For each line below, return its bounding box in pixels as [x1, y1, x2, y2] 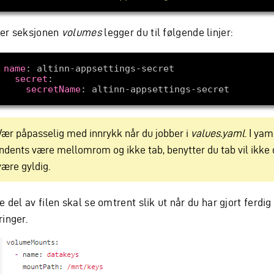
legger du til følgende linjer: [101, 26, 233, 38]
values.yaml [191, 127, 245, 139]
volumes [61, 26, 102, 38]
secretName [25, 83, 81, 95]
